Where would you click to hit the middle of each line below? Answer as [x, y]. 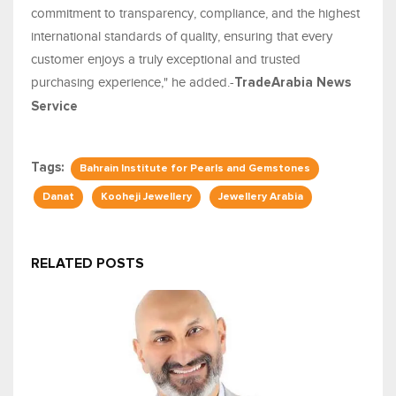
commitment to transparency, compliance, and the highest [195, 14]
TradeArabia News [293, 83]
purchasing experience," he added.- [133, 83]
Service [54, 107]
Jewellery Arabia [261, 198]
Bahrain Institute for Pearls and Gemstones [195, 169]
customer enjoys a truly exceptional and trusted [166, 60]
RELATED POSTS [88, 264]
